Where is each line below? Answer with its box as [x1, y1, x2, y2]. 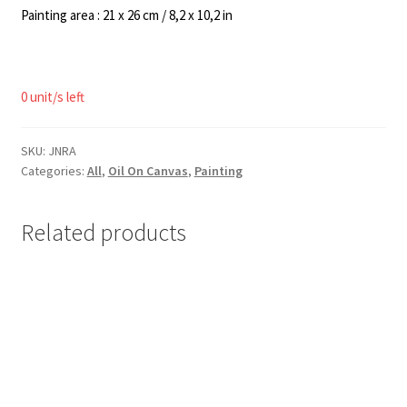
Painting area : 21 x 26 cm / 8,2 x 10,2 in [20, 5, 233, 24]
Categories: [20, 163, 87, 180]
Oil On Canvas [107, 163, 188, 180]
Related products [20, 218, 186, 248]
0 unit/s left [20, 88, 84, 106]
